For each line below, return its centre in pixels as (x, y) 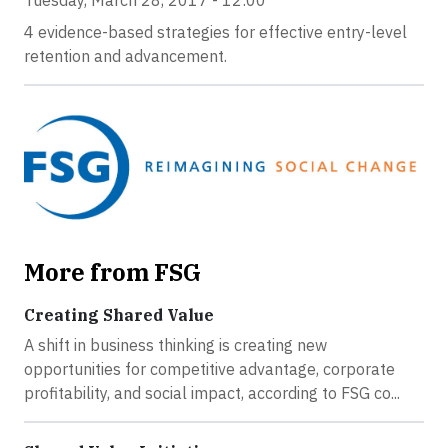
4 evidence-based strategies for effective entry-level (215, 32)
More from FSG (112, 272)
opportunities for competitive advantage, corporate (209, 369)
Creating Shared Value (119, 315)
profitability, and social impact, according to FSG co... (212, 393)
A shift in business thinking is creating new (175, 345)
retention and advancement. (125, 56)
